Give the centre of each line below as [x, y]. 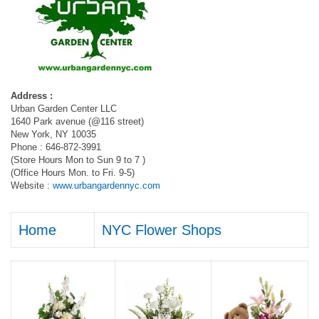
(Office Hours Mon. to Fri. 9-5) [73, 173]
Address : [32, 96]
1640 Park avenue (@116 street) [77, 121]
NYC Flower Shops [162, 230]
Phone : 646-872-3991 [56, 147]
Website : [32, 185]
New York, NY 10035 [53, 134]
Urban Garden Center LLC [64, 109]
